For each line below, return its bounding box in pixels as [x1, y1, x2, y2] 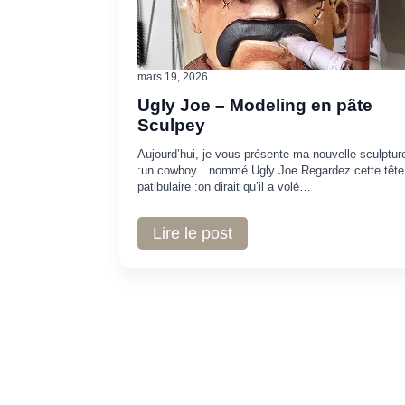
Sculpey [137, 115, 205, 135]
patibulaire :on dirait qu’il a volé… [137, 179, 311, 193]
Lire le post [153, 223, 232, 242]
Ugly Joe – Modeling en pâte [137, 95, 372, 115]
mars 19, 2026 [137, 70, 208, 83]
